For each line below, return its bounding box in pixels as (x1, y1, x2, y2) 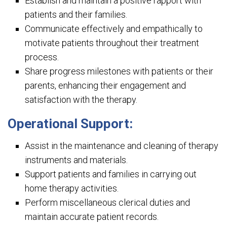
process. (25, 52, 59, 63)
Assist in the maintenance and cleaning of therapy (25, 140, 219, 152)
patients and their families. (25, 9, 128, 20)
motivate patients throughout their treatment (25, 37, 200, 49)
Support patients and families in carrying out (25, 169, 197, 180)
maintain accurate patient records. (25, 211, 159, 222)
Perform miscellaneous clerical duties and (25, 197, 191, 208)
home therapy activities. (25, 183, 119, 194)
